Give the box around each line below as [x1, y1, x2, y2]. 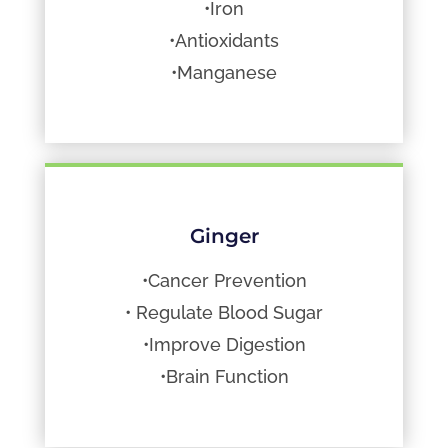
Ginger [189, 223, 259, 248]
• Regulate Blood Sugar [125, 301, 323, 323]
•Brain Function [159, 365, 289, 387]
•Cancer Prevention [141, 269, 307, 291]
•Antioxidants [169, 29, 279, 51]
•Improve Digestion [142, 333, 306, 355]
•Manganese [171, 61, 277, 83]
